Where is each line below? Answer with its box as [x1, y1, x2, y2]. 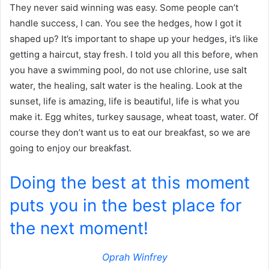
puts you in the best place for [10, 195, 241, 216]
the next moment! [10, 218, 148, 239]
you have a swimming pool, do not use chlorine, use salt [10, 64, 247, 76]
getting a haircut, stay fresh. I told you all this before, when [10, 49, 258, 61]
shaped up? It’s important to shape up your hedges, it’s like [10, 33, 258, 45]
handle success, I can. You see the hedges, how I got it [10, 17, 241, 29]
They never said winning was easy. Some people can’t [10, 2, 238, 14]
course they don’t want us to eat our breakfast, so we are [10, 127, 250, 139]
